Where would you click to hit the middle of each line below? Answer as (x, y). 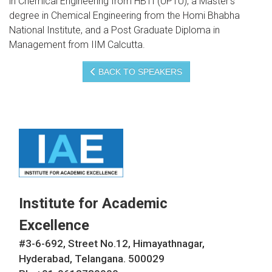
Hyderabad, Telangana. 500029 (92, 259)
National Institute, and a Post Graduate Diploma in (114, 30)
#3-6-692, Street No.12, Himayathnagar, (112, 244)
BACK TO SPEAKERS (139, 72)
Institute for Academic (93, 204)
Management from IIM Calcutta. (77, 45)
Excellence (54, 226)
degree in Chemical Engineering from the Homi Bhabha (124, 16)
